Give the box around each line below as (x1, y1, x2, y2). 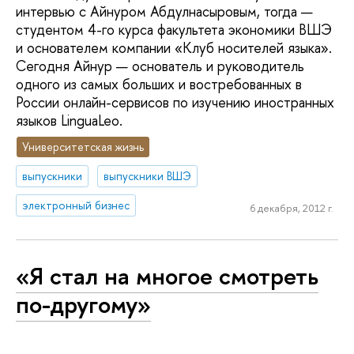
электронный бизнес (22, 197, 130, 213)
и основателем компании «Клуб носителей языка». (16, 37, 332, 58)
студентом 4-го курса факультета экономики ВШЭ (16, 19, 332, 40)
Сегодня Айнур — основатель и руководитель (16, 55, 304, 76)
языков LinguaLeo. (16, 110, 122, 130)
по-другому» (16, 287, 151, 321)
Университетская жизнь (22, 139, 145, 155)
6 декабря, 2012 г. (250, 200, 333, 215)
